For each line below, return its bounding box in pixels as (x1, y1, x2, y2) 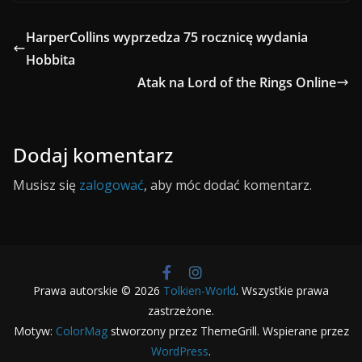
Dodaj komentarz (13, 141, 173, 168)
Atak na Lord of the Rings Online (137, 74, 336, 91)
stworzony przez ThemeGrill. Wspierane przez (107, 323, 349, 339)
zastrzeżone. (148, 303, 214, 318)
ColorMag (55, 323, 107, 339)
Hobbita (26, 51, 75, 69)
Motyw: (13, 323, 56, 339)
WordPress (151, 343, 208, 359)
